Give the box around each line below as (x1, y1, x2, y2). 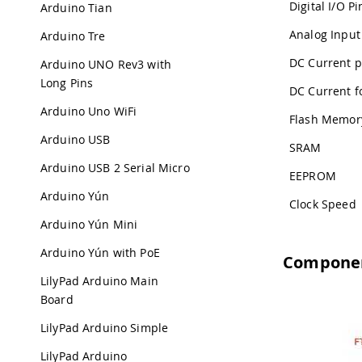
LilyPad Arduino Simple (40, 320, 169, 335)
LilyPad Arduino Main (40, 273, 158, 288)
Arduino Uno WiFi (40, 103, 137, 119)
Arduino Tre (40, 28, 106, 44)
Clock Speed (289, 196, 356, 212)
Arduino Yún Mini (40, 217, 138, 232)
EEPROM (289, 167, 336, 183)
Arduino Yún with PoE (40, 245, 160, 260)
